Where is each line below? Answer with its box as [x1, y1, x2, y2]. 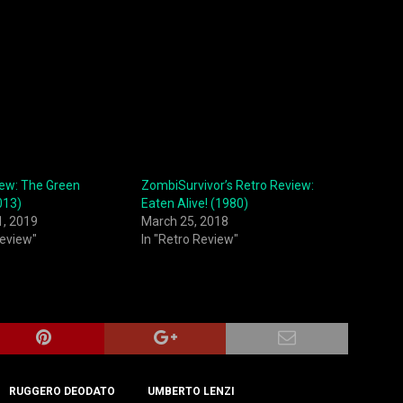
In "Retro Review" [140, 231, 238, 246]
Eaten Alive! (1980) [140, 195, 248, 210]
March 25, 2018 [140, 213, 228, 228]
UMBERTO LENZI [148, 384, 235, 398]
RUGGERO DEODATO [9, 384, 115, 398]
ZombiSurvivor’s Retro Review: [140, 177, 314, 193]
